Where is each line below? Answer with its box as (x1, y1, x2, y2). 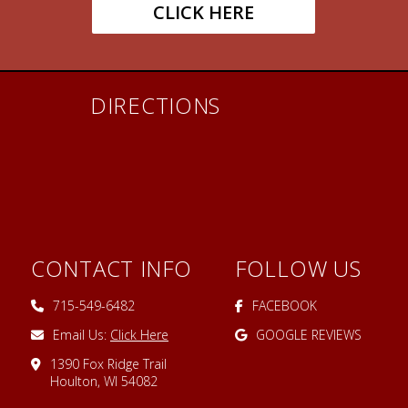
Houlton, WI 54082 (50, 372, 158, 390)
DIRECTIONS (90, 89, 221, 120)
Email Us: (53, 325, 110, 343)
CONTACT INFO (31, 252, 192, 283)
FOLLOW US (235, 252, 362, 283)
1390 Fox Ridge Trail (50, 354, 167, 372)
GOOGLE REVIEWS (256, 325, 362, 343)
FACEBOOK (252, 296, 317, 314)
